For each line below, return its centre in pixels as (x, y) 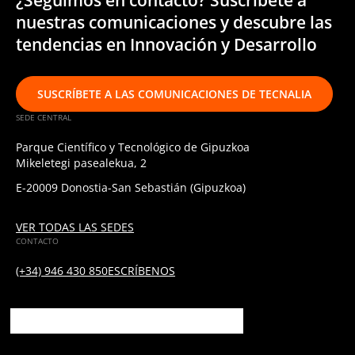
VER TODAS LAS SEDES (75, 227)
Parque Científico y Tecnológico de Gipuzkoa (133, 147)
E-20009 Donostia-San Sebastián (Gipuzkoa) (131, 187)
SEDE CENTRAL (44, 118)
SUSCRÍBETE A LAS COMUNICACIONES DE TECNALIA (174, 94)
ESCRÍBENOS (142, 270)
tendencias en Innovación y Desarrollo (167, 44)
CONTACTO (38, 240)
